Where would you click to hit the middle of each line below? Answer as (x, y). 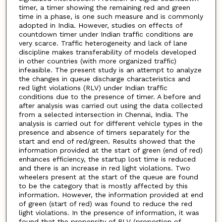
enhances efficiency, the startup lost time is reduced (107, 159)
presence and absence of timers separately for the (104, 132)
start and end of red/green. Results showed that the (107, 141)
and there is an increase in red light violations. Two (104, 168)
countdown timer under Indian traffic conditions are (106, 34)
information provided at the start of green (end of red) (111, 150)
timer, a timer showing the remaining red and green (104, 7)
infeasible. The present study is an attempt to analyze (110, 70)
